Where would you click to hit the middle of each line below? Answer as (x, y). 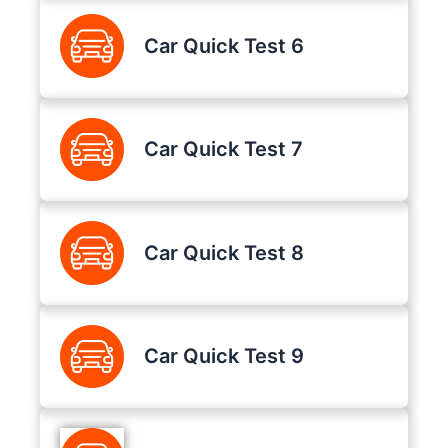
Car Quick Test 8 (223, 252)
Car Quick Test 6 (223, 45)
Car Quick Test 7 (223, 149)
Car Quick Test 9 (223, 356)
